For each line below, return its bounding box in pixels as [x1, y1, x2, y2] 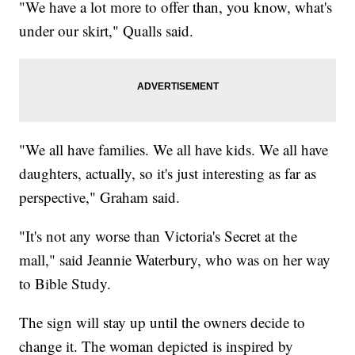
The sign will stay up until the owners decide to [19, 312, 306, 333]
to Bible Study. [19, 273, 112, 294]
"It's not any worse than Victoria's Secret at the [19, 226, 298, 246]
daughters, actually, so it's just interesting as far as [19, 163, 317, 184]
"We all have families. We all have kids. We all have [19, 139, 329, 160]
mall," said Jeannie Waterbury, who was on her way [19, 250, 331, 270]
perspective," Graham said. [19, 187, 181, 208]
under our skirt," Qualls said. [19, 21, 194, 41]
